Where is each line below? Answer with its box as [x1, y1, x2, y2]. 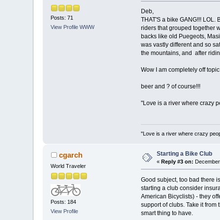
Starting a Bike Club [157, 150, 213, 157]
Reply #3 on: [161, 158, 194, 165]
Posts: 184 [51, 199, 77, 205]
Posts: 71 [51, 14, 74, 21]
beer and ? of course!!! [140, 83, 200, 90]
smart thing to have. [140, 209, 193, 217]
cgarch [58, 150, 82, 159]
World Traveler [51, 163, 86, 169]
